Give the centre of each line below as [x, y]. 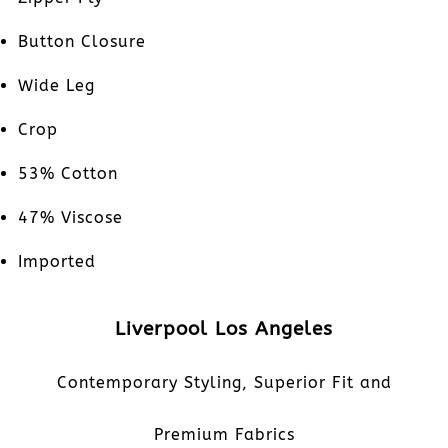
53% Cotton [67, 174]
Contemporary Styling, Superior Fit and [224, 382]
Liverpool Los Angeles [224, 329]
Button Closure [81, 42]
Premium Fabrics [224, 435]
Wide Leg [56, 86]
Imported [56, 262]
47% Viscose [70, 218]
